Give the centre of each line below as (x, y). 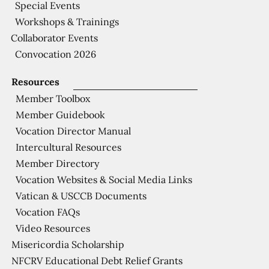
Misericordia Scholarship (68, 244)
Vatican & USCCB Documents (81, 195)
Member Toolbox (53, 98)
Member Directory (57, 163)
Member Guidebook (60, 114)
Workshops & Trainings (67, 21)
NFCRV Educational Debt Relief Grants (97, 260)
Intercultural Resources (68, 147)
